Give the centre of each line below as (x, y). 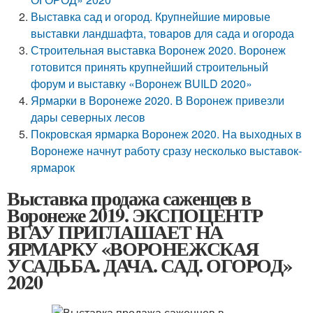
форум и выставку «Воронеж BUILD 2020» (142, 83)
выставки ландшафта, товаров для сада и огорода (163, 33)
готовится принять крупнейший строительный (150, 67)
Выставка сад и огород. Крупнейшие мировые (151, 16)
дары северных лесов (88, 117)
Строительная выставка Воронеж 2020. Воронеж (159, 50)
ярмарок (53, 167)
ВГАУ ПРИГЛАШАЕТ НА (115, 232)
